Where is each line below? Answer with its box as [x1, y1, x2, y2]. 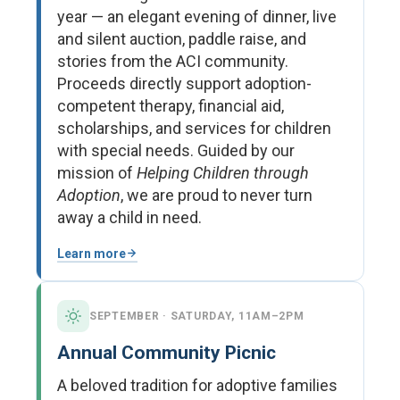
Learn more [57, 246, 126, 261]
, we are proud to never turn [121, 185, 312, 204]
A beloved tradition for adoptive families [57, 376, 337, 396]
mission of [57, 162, 137, 182]
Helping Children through [137, 162, 309, 182]
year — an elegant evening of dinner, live [57, 6, 337, 26]
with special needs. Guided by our [57, 140, 295, 160]
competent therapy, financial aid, [57, 96, 284, 115]
